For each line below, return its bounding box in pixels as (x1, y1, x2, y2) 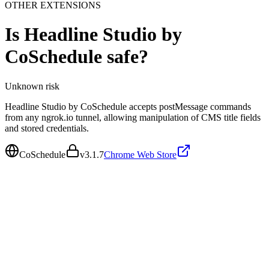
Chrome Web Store (104, 149, 177, 160)
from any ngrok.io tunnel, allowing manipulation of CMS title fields (5, 112, 261, 122)
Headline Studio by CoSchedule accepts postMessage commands (5, 101, 251, 112)
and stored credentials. (5, 122, 89, 133)
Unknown (5, 80, 43, 91)
